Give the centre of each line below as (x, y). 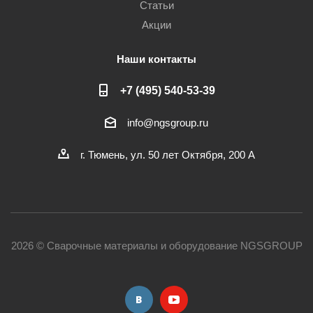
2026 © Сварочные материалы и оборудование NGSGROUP (156, 246)
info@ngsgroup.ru (168, 123)
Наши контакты (156, 59)
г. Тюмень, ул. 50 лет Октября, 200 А (168, 155)
